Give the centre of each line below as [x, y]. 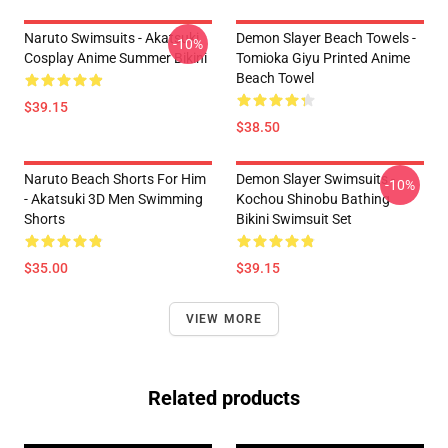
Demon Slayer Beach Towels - [326, 38]
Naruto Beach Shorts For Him [115, 179]
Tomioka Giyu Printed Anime [323, 58]
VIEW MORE [224, 319]
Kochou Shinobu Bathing [313, 199]
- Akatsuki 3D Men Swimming [113, 199]
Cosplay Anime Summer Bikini [115, 58]
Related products [224, 398]
